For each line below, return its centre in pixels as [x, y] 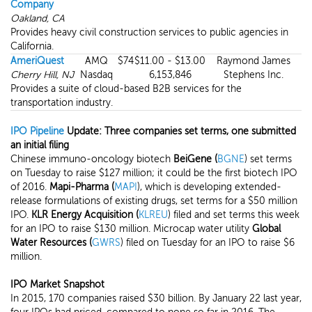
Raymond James [253, 61]
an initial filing [40, 145]
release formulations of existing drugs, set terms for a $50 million [154, 201]
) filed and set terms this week [234, 215]
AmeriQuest [37, 61]
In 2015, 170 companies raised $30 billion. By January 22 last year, [156, 298]
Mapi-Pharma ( [82, 187]
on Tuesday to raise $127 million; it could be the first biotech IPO [154, 173]
